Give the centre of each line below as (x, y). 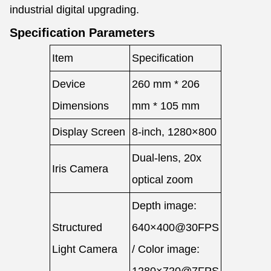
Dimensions (80, 106)
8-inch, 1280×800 (174, 132)
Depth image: (164, 206)
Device (69, 84)
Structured (77, 227)
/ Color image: (166, 249)
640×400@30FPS (175, 227)
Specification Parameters (82, 33)
